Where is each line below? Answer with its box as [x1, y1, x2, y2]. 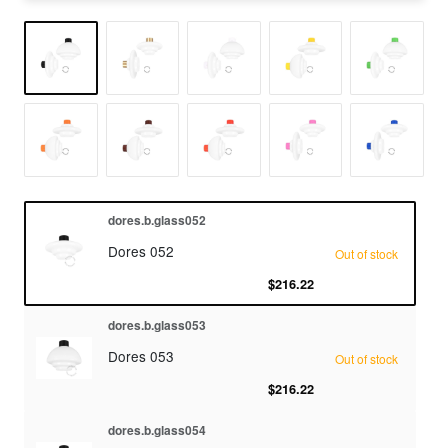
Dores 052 [108, 240, 174, 261]
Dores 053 [108, 345, 174, 366]
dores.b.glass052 [108, 210, 206, 229]
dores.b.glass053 [108, 315, 206, 334]
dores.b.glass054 [108, 420, 206, 439]
